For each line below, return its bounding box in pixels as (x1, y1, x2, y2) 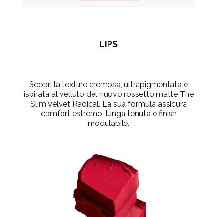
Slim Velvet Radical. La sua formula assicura (30, 99, 187, 108)
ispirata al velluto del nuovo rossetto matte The (23, 89, 194, 99)
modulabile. (88, 118, 129, 128)
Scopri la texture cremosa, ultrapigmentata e (29, 79, 188, 89)
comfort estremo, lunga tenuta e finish (40, 108, 177, 118)
